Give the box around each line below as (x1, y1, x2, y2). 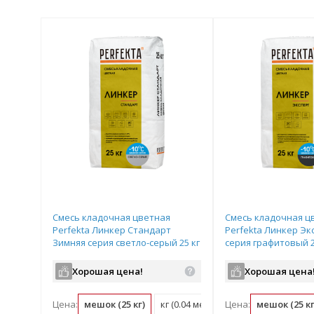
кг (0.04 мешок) (161, 298, 225, 310)
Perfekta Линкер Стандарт (53, 224, 171, 236)
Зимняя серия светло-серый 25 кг (53, 236, 200, 249)
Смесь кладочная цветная (53, 211, 170, 224)
